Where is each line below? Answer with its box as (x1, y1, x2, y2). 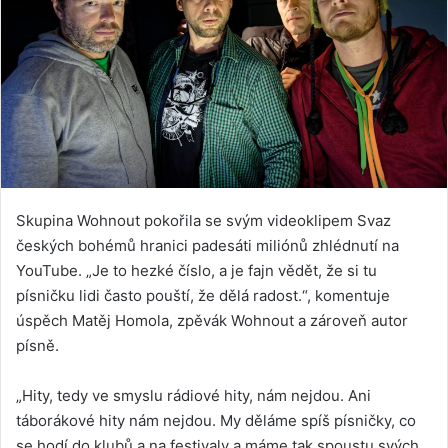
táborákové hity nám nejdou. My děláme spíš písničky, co (16, 410, 416, 430)
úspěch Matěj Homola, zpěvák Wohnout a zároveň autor (16, 310, 408, 330)
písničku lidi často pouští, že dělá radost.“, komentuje (16, 285, 390, 305)
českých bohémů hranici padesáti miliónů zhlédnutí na (16, 235, 399, 255)
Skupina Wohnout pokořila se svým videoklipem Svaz (16, 210, 391, 230)
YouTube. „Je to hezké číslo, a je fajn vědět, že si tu (16, 260, 377, 280)
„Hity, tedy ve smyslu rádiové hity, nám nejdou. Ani (16, 385, 371, 405)
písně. (16, 335, 59, 355)
